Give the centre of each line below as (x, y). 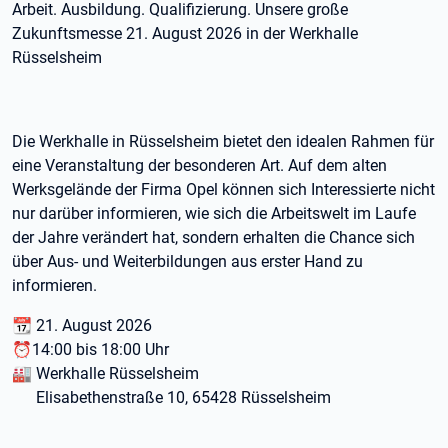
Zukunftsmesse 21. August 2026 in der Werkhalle (185, 33)
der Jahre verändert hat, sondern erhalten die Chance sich (213, 237)
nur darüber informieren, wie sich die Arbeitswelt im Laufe (214, 213)
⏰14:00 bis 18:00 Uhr (90, 349)
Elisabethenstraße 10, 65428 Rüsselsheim (171, 397)
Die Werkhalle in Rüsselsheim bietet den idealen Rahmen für (223, 141)
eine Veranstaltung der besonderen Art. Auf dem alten (199, 165)
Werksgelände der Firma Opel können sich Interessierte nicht (223, 189)
